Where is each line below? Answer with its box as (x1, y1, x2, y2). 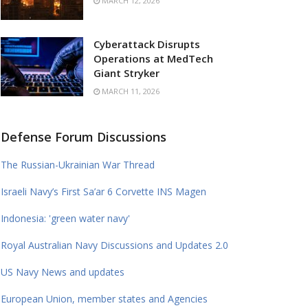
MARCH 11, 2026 (100, 85, 159, 96)
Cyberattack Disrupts (93, 36, 200, 51)
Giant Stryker (93, 65, 159, 80)
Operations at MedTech (93, 51, 213, 65)
